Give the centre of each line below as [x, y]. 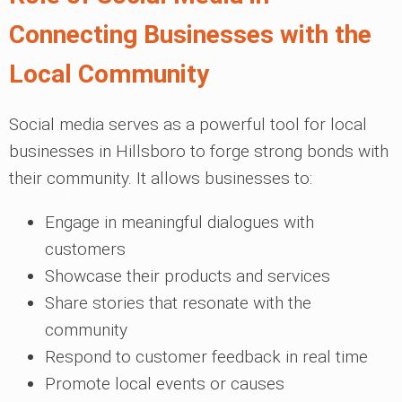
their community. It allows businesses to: [161, 178]
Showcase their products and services [188, 276]
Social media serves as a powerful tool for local [188, 124]
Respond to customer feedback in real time [206, 357]
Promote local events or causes [165, 384]
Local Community [109, 74]
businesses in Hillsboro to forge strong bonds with [199, 151]
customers [85, 249]
